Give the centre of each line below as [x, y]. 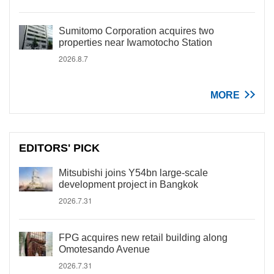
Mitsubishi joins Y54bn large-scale [133, 173]
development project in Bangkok [128, 184]
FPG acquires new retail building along [143, 238]
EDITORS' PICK [60, 148]
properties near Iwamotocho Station [135, 43]
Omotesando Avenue [104, 249]
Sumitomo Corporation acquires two [136, 31]
